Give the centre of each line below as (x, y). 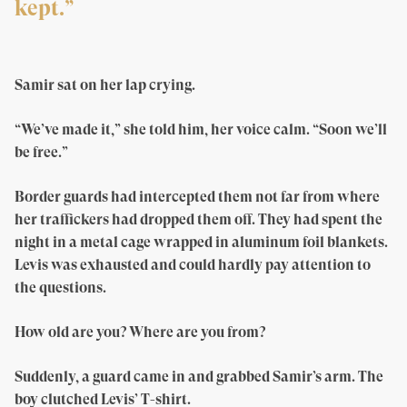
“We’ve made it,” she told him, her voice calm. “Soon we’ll (201, 129)
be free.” (41, 152)
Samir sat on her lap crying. (105, 84)
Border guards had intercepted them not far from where (197, 196)
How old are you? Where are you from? (140, 332)
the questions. (60, 287)
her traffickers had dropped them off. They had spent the (199, 219)
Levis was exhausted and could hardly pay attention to (193, 264)
